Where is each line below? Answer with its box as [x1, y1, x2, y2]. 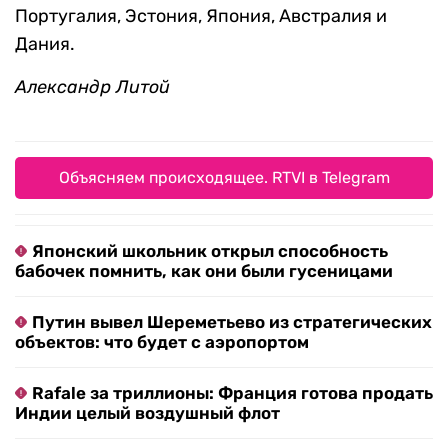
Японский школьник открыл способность [32, 241, 388, 262]
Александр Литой [15, 76, 170, 99]
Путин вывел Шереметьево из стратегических [32, 312, 432, 333]
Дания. [15, 33, 75, 56]
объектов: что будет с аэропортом [15, 332, 309, 353]
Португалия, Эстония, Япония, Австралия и [15, 5, 387, 28]
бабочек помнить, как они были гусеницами [15, 261, 393, 282]
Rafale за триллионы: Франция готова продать [32, 383, 433, 404]
